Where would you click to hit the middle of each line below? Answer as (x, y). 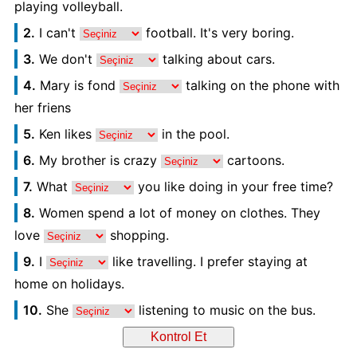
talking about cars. (216, 59)
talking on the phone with (260, 86)
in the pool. (193, 134)
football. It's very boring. (218, 33)
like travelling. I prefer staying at (208, 262)
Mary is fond (77, 86)
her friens (42, 108)
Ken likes (65, 134)
